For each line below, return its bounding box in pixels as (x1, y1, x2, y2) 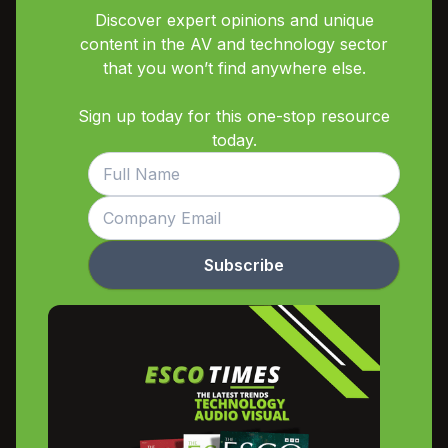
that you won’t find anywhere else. (102, 57, 366, 78)
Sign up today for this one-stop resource (78, 105, 390, 126)
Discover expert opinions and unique (94, 9, 374, 30)
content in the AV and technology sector (80, 33, 388, 54)
